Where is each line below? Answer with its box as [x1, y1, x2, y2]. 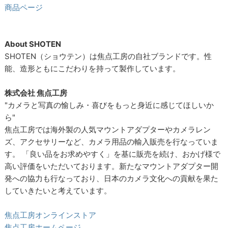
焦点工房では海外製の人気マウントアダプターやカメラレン [5, 124, 211, 134]
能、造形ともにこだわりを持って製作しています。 [5, 63, 181, 73]
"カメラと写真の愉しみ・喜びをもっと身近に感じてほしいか [5, 100, 214, 110]
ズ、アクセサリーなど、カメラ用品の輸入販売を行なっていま [5, 136, 219, 147]
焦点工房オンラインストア [5, 210, 97, 220]
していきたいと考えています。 [5, 185, 112, 195]
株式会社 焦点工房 [5, 88, 68, 98]
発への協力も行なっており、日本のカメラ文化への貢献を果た [5, 173, 219, 183]
